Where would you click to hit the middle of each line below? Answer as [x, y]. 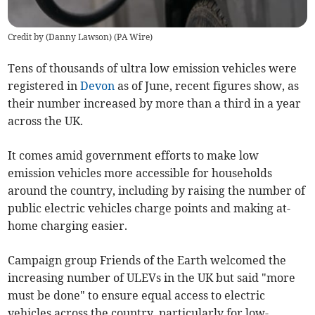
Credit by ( [28, 37]
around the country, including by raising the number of [157, 191]
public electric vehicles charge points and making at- [149, 208]
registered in [44, 86]
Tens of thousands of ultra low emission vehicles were [153, 69]
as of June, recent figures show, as [207, 86]
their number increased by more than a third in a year [155, 104]
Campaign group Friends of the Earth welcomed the [147, 261]
